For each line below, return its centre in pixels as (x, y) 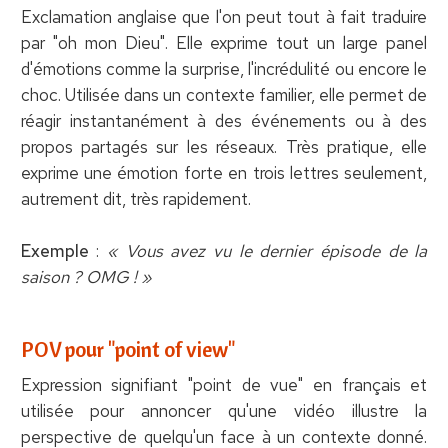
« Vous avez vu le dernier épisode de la (267, 250)
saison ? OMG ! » (86, 276)
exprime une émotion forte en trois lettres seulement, (224, 172)
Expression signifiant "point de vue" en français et (224, 384)
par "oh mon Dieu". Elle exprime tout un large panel (224, 42)
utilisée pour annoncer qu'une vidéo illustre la (224, 410)
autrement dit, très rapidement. (135, 198)
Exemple (54, 250)
